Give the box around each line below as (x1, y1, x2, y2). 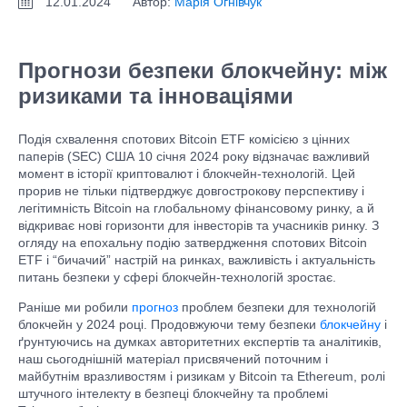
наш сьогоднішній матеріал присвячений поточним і (18, 352, 328, 366)
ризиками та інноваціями (18, 84, 293, 108)
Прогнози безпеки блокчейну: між (18, 58, 387, 83)
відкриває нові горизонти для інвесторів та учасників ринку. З (18, 218, 379, 233)
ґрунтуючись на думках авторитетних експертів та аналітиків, (18, 334, 382, 349)
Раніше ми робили (18, 300, 132, 314)
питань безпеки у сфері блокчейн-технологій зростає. (18, 270, 336, 284)
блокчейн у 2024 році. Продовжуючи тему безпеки (18, 317, 320, 332)
